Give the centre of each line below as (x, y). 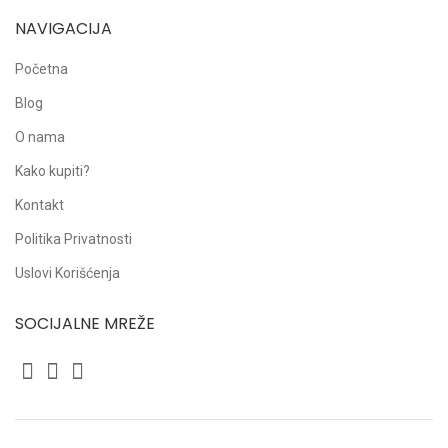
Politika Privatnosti (73, 239)
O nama (40, 137)
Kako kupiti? (52, 171)
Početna (41, 69)
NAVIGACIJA (63, 28)
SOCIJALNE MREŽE (85, 323)
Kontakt (39, 205)
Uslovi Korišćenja (67, 273)
